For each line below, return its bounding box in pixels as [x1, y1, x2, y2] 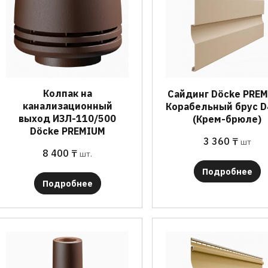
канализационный [22, 100, 112, 112]
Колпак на [42, 87, 92, 99]
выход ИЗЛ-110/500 [19, 112, 117, 124]
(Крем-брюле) [193, 112, 262, 125]
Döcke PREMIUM [29, 125, 105, 137]
